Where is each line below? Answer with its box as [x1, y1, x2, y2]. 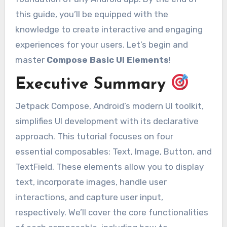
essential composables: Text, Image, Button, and [15, 146, 212, 157]
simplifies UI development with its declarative [15, 116, 199, 127]
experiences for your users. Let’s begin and [15, 40, 188, 50]
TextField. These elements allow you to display [15, 162, 204, 172]
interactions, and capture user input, [15, 192, 163, 203]
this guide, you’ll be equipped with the [15, 9, 168, 20]
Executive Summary [15, 76, 171, 93]
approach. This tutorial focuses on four [15, 131, 173, 142]
